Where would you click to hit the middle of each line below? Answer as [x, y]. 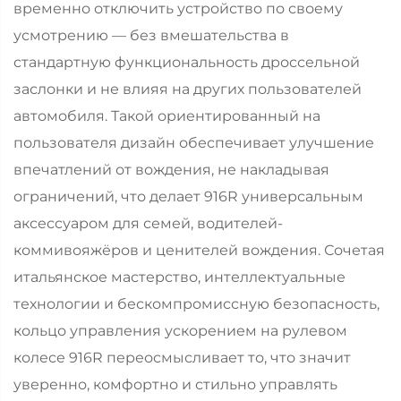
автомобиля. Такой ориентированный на [167, 115]
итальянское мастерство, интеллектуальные [179, 277]
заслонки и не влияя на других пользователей [188, 89]
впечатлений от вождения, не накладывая [171, 169]
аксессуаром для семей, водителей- [148, 223]
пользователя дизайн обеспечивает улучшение [194, 142]
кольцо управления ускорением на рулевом [180, 330]
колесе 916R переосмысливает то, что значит [182, 357]
